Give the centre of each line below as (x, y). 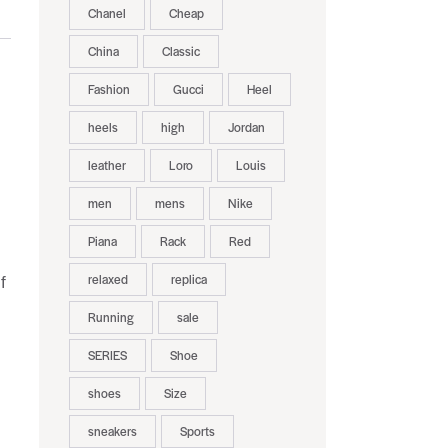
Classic (180, 51)
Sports (197, 431)
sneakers (112, 431)
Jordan (246, 127)
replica (188, 279)
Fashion (108, 89)
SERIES (107, 355)
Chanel (106, 13)
